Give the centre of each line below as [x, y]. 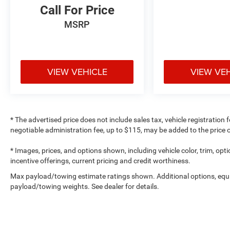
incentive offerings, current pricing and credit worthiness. [100, 161]
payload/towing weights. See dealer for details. [85, 187]
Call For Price [77, 11]
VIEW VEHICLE [77, 72]
